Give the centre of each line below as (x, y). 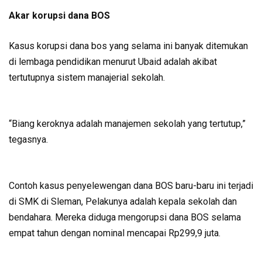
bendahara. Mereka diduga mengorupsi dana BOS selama (125, 217)
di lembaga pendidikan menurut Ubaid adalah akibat (113, 61)
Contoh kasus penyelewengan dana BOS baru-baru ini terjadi (131, 185)
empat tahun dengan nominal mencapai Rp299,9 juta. (115, 233)
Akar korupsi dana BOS (59, 15)
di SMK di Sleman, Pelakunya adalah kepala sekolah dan (123, 201)
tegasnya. (30, 139)
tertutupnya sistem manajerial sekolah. (88, 77)
